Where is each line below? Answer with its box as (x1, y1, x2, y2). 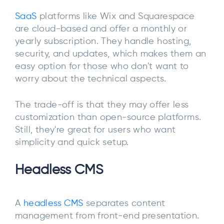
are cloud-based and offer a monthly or (15, 24, 187, 34)
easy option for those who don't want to (15, 62, 189, 71)
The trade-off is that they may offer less (15, 100, 189, 109)
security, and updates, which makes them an (15, 49, 206, 59)
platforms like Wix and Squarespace (36, 12, 195, 21)
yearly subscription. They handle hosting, (15, 37, 191, 46)
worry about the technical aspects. (15, 74, 166, 84)
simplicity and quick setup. (15, 137, 129, 147)
